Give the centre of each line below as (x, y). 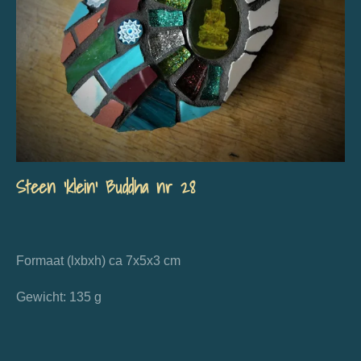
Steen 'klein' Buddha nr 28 (106, 187)
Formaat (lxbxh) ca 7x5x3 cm (98, 261)
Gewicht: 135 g (59, 297)
